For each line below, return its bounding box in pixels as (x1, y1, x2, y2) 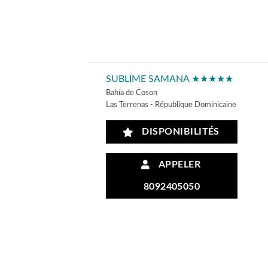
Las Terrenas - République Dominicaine (106, 100, 236, 108)
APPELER (154, 160, 201, 169)
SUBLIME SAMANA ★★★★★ (106, 74, 233, 84)
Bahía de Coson (106, 89, 157, 96)
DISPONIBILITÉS (136, 127, 220, 137)
